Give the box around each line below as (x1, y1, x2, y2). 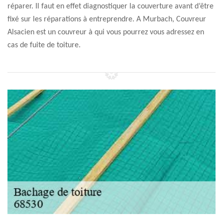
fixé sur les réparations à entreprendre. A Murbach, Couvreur (7, 15, 206, 23)
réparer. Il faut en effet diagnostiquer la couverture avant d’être (7, 2, 214, 10)
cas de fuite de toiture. (7, 41, 81, 49)
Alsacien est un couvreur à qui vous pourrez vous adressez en (7, 28, 204, 36)
